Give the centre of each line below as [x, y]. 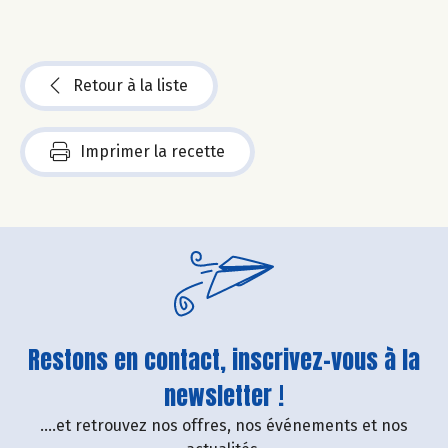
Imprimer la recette [152, 152]
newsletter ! [224, 396]
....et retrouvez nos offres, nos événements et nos [224, 426]
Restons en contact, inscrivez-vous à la [224, 360]
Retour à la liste [130, 86]
